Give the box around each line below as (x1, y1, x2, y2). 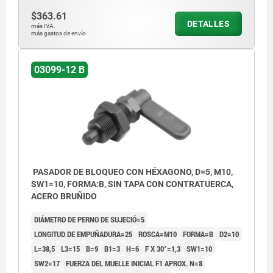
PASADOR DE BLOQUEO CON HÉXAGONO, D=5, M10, (31, 167, 233, 177)
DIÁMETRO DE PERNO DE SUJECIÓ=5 (34, 214, 144, 225)
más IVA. (31, 22, 55, 29)
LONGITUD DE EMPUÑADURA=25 (34, 229, 132, 240)
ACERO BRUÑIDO (31, 191, 97, 202)
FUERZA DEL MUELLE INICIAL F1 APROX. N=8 (66, 258, 202, 269)
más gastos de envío (31, 29, 86, 37)
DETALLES (186, 18, 230, 29)
